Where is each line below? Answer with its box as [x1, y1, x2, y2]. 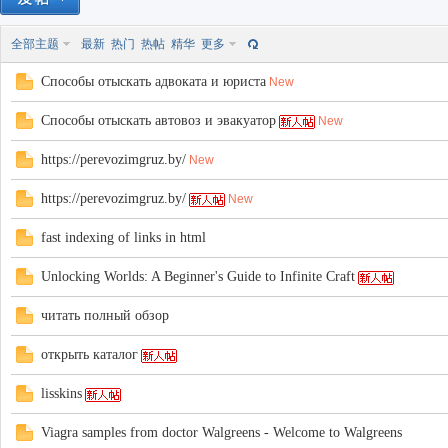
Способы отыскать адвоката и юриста [41, 74, 266, 89]
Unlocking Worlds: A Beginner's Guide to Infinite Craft [41, 269, 355, 284]
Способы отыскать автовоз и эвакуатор [41, 113, 276, 128]
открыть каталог [41, 347, 138, 362]
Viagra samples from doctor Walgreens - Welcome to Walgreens [41, 425, 402, 440]
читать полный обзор [41, 308, 169, 323]
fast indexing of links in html [41, 230, 206, 245]
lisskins [41, 386, 82, 401]
